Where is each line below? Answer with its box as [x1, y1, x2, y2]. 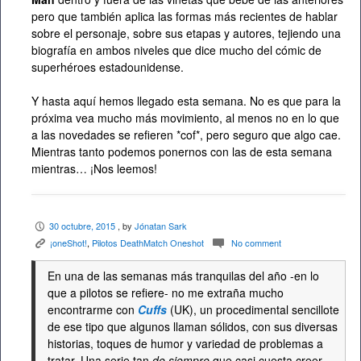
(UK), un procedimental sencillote [170, 301, 339, 317]
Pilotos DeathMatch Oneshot [92, 235, 204, 249]
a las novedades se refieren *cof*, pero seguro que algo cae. [31, 126, 341, 143]
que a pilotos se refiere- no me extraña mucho [48, 284, 284, 301]
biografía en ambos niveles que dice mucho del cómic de [31, 41, 322, 58]
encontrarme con [48, 301, 138, 317]
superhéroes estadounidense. [31, 58, 184, 75]
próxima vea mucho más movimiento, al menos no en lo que [31, 109, 339, 126]
